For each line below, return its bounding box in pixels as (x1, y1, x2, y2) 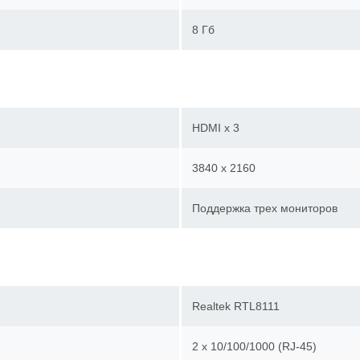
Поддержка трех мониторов (192, 202, 349, 215)
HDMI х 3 (192, 121, 251, 134)
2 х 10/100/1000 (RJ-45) (192, 340, 328, 353)
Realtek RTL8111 (192, 300, 291, 313)
